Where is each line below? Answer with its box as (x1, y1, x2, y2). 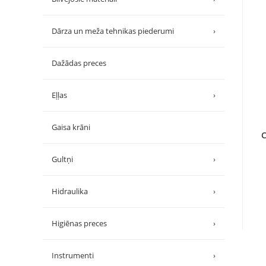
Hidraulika (52, 185, 88, 197)
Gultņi (52, 153, 73, 164)
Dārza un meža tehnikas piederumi (52, 25, 174, 36)
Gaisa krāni (52, 121, 90, 132)
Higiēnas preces (52, 217, 107, 229)
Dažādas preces (52, 57, 106, 68)
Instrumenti (52, 249, 94, 261)
